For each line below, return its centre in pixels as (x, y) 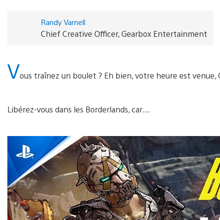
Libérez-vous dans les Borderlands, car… (79, 109)
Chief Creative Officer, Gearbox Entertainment (124, 33)
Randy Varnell (63, 22)
